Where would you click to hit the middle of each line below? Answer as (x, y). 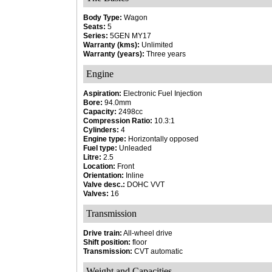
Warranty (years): (114, 54)
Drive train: (103, 233)
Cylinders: (101, 130)
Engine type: (105, 139)
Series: (96, 36)
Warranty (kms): (111, 45)
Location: (99, 166)
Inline (134, 175)
